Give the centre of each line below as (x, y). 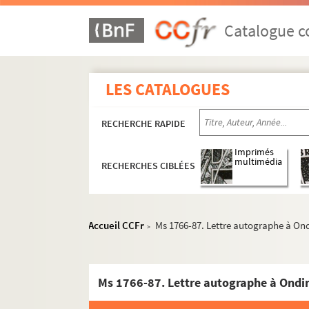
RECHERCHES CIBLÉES (149, 166)
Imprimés (255, 152)
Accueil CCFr (117, 225)
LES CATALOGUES (168, 89)
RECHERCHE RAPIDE (144, 123)
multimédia (259, 162)
